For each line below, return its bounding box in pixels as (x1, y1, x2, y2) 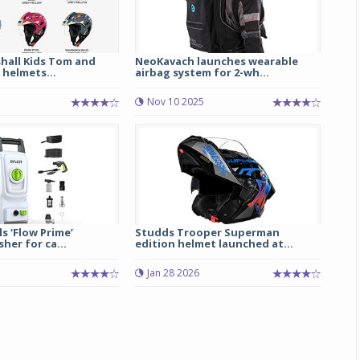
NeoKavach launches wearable (134, 54, 298, 68)
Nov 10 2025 (146, 95, 204, 108)
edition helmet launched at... (134, 236, 293, 251)
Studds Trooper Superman (134, 225, 280, 239)
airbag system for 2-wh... (134, 65, 269, 80)
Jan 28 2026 (146, 266, 199, 280)
